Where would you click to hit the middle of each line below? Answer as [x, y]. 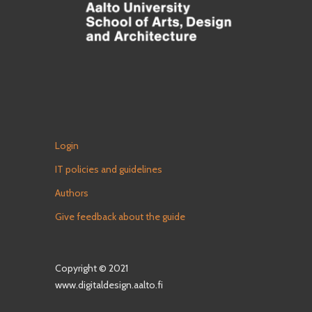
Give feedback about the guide [120, 216]
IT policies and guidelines [109, 169]
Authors [72, 193]
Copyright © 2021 [92, 268]
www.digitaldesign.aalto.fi [109, 284]
